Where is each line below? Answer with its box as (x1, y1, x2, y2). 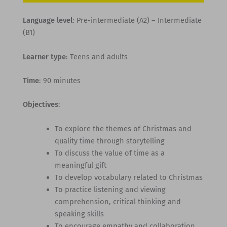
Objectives (22, 100, 58, 109)
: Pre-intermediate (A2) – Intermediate (72, 16, 202, 25)
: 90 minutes (39, 75, 81, 85)
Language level (22, 16, 72, 25)
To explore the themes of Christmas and (55, 124, 192, 133)
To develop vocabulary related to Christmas (55, 172, 203, 182)
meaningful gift (55, 160, 107, 170)
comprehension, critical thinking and (55, 197, 181, 206)
